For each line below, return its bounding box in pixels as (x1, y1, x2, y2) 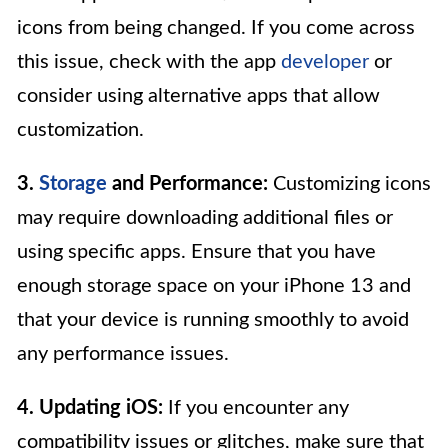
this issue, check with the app (17, 51, 281, 72)
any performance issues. (17, 343, 229, 364)
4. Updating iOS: (17, 397, 163, 418)
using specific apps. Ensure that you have (17, 241, 376, 262)
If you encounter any (163, 397, 349, 418)
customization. (17, 119, 144, 140)
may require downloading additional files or (17, 207, 393, 228)
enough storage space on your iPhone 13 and (17, 275, 411, 296)
